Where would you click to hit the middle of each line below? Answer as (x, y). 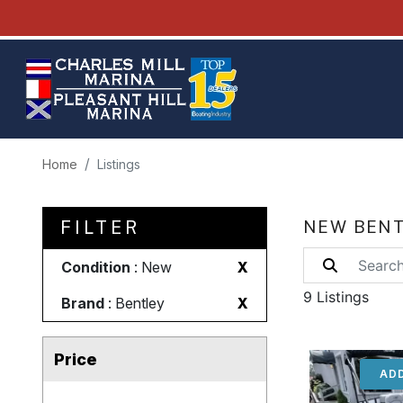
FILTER (101, 228)
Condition (96, 267)
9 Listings (336, 297)
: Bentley (135, 303)
